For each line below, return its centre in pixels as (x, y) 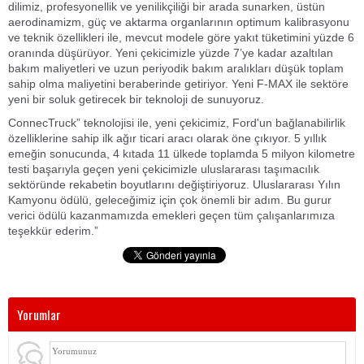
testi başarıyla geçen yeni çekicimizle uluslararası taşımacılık (164, 169)
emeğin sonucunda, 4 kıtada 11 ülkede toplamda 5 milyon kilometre (182, 154)
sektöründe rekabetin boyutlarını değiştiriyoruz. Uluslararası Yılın (174, 184)
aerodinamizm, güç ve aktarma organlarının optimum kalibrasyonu (179, 22)
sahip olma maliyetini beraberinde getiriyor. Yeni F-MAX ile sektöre (178, 84)
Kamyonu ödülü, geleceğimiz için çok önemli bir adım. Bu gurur (170, 200)
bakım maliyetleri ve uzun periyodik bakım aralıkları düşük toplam (176, 68)
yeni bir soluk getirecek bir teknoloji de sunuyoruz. (136, 99)
